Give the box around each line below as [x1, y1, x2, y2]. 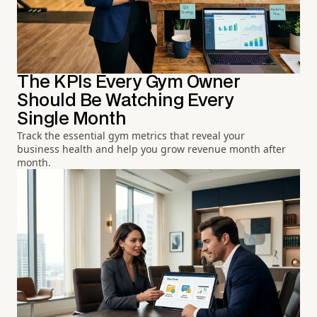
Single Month [17, 111, 127, 127]
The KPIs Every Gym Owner [17, 74, 241, 91]
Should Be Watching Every [17, 93, 234, 109]
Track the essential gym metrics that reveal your [17, 129, 245, 142]
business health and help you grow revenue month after [17, 142, 286, 156]
